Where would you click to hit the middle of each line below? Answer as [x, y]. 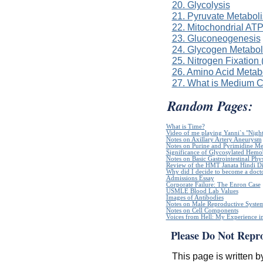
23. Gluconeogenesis [216, 38]
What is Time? [185, 126]
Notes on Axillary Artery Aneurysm [214, 139]
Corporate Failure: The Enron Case [213, 184]
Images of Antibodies [195, 197]
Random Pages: [210, 106]
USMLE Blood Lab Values [202, 191]
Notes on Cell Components [202, 210]
